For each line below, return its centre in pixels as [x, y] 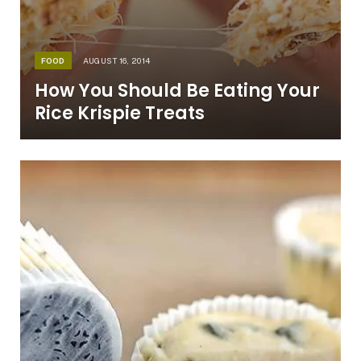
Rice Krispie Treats [119, 114]
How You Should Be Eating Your [177, 91]
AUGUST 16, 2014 [116, 61]
